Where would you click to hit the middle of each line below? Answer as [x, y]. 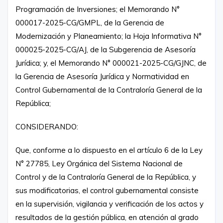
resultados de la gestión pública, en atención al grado [107, 217]
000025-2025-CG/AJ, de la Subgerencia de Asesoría [106, 49]
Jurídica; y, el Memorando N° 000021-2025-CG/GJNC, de [111, 63]
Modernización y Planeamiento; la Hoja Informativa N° [109, 36]
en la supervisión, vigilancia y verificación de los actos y [110, 204]
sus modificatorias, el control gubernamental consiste [107, 190]
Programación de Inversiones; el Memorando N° [98, 9]
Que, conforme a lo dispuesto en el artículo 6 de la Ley [109, 150]
